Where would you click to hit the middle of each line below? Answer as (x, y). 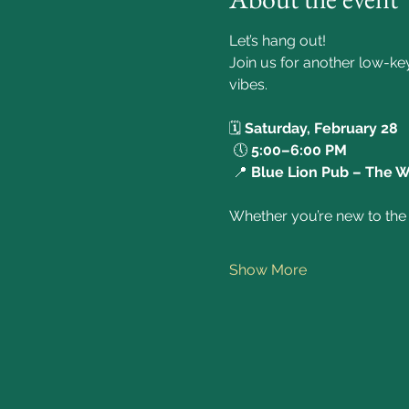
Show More (267, 270)
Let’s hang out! (277, 41)
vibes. (250, 84)
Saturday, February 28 (321, 128)
